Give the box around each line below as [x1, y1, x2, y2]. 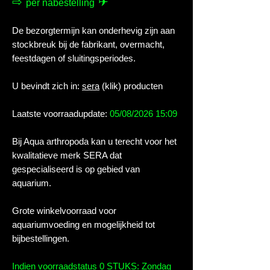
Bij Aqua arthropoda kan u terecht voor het [12, 136, 177, 146]
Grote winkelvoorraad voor [12, 206, 116, 216]
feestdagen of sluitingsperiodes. [12, 53, 136, 63]
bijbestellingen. [12, 233, 69, 243]
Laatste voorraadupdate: [12, 108, 110, 119]
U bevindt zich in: [12, 81, 82, 91]
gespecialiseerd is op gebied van [12, 164, 140, 174]
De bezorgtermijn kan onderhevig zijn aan [12, 25, 175, 36]
